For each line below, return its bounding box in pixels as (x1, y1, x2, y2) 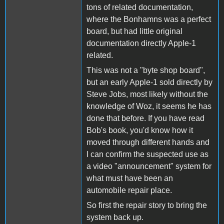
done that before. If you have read (86, 113, 204, 122)
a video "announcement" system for (86, 161, 211, 170)
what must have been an (86, 173, 173, 182)
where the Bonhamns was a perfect (86, 14, 211, 23)
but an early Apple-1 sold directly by (86, 77, 212, 86)
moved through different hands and (86, 137, 209, 146)
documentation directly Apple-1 (86, 38, 196, 47)
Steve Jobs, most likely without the (86, 89, 208, 98)
